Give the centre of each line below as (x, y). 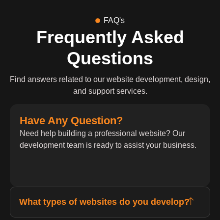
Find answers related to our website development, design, (110, 79)
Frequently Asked (110, 37)
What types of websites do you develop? (104, 202)
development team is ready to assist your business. (108, 145)
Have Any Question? (71, 121)
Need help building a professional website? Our (102, 134)
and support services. (110, 91)
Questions (110, 58)
